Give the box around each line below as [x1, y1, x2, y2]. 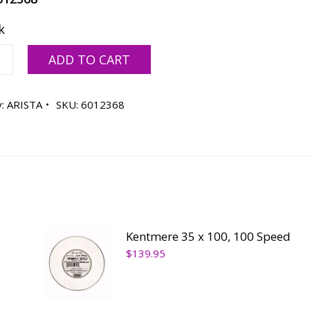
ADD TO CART [48, 51, 131, 68]
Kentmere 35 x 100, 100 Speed [125, 228, 291, 244]
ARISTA [7, 98, 43, 111]
